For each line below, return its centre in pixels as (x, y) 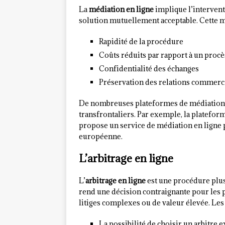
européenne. (101, 137)
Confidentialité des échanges (149, 69)
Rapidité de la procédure (141, 42)
